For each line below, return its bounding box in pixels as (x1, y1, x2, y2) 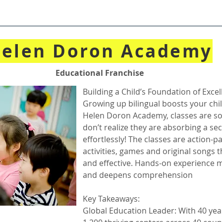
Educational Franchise (55, 67, 144, 78)
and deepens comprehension (83, 169, 193, 180)
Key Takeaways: (83, 193, 140, 204)
